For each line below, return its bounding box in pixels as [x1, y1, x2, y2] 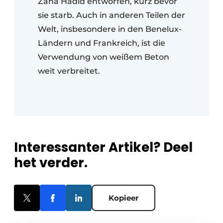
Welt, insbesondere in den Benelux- [38, 24, 182, 34]
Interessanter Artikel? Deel [14, 138, 193, 156]
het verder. [14, 153, 88, 172]
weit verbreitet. [38, 66, 100, 76]
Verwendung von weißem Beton [38, 52, 169, 62]
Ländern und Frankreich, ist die [38, 38, 165, 48]
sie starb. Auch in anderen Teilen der [38, 10, 185, 20]
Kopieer [109, 193, 138, 203]
